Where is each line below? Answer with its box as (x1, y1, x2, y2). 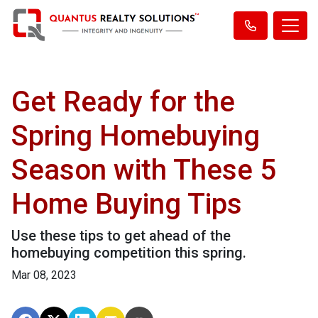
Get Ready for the (11, 85, 235, 119)
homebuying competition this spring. (11, 244, 246, 261)
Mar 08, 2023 (11, 268, 77, 282)
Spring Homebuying (11, 119, 260, 153)
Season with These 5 (11, 153, 276, 187)
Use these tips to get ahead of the (11, 227, 231, 244)
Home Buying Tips (11, 187, 242, 221)
